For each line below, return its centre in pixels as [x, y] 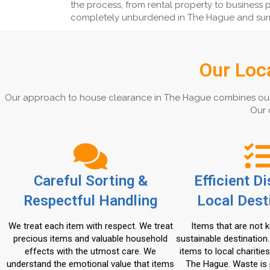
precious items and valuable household [90, 239]
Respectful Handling [90, 201]
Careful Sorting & [90, 181]
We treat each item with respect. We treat [90, 226]
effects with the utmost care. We [90, 251]
